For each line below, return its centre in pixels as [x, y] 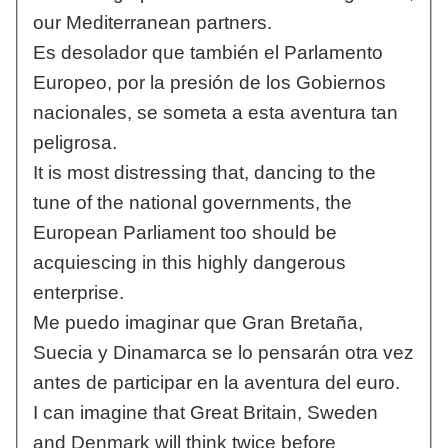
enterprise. [78, 293]
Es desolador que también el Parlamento [207, 53]
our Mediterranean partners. [152, 23]
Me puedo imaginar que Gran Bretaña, [197, 323]
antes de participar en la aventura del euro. [216, 383]
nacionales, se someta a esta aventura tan [215, 113]
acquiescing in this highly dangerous [189, 263]
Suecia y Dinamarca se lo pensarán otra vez [223, 353]
